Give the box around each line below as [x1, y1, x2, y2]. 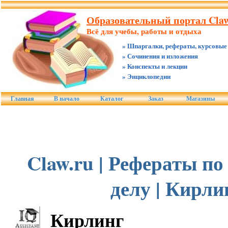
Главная [11, 95, 34, 102]
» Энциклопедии [122, 71, 170, 81]
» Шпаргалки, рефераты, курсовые [122, 41, 227, 50]
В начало [53, 95, 79, 102]
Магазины [186, 95, 215, 102]
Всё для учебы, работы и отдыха [87, 25, 202, 37]
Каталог [100, 95, 123, 102]
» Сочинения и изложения [122, 51, 198, 61]
